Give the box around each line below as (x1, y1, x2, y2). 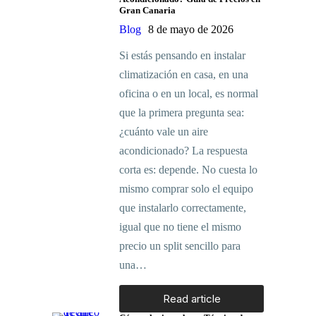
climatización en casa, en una (119, 68, 248, 81)
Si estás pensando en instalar (119, 49, 245, 62)
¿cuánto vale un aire (119, 126, 208, 138)
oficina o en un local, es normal (119, 87, 258, 100)
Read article (162, 292, 221, 306)
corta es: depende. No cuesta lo (119, 164, 257, 176)
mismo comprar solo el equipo (119, 183, 253, 195)
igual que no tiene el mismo (119, 221, 241, 233)
